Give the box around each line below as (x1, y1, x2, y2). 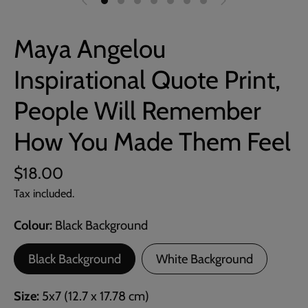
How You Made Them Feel (14, 126, 291, 157)
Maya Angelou (14, 33, 166, 65)
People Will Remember (14, 95, 261, 126)
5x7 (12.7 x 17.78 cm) (42, 288, 149, 305)
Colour (14, 217, 49, 234)
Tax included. (14, 186, 74, 201)
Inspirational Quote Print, (14, 64, 280, 96)
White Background (156, 251, 253, 267)
